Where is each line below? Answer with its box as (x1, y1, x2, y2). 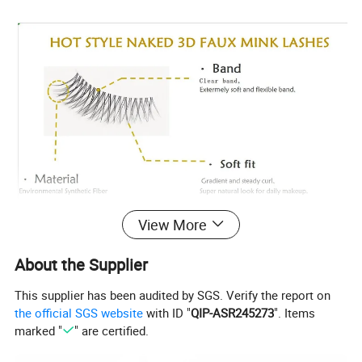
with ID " (143, 305, 192, 322)
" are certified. (74, 322, 149, 339)
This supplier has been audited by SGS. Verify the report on (15, 287, 331, 304)
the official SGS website (15, 305, 144, 322)
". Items (274, 305, 316, 322)
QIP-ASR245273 (191, 305, 275, 322)
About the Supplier (15, 253, 149, 276)
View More (137, 214, 207, 234)
